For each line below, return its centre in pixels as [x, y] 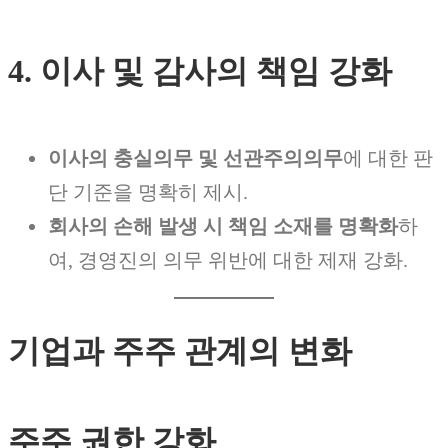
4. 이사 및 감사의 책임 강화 [200, 71]
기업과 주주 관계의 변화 [180, 350]
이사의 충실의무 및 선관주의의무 [195, 157]
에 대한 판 [388, 157]
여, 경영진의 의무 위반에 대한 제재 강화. [228, 259]
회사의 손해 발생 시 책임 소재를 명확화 [223, 225]
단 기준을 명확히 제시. [148, 191]
